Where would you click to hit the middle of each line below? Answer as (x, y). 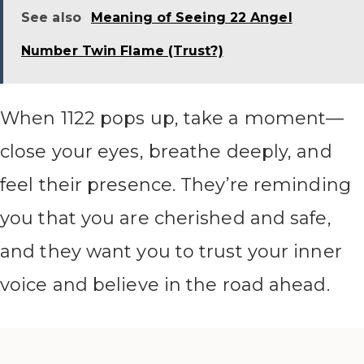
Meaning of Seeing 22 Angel (192, 18)
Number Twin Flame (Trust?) (122, 51)
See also (51, 18)
